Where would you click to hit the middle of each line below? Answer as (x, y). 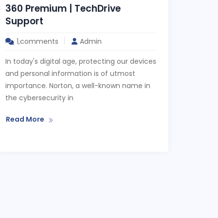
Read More (25, 119)
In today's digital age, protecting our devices (81, 61)
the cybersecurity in (39, 98)
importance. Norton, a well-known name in (78, 86)
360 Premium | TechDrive (63, 9)
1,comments (37, 41)
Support (24, 21)
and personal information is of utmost (70, 73)
